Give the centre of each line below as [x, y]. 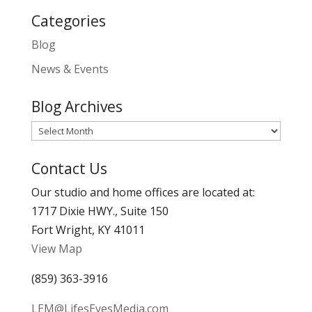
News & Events [70, 69]
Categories [68, 21]
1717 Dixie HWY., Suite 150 [100, 211]
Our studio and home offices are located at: [143, 192]
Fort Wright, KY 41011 [88, 230]
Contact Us [69, 169]
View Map [56, 249]
